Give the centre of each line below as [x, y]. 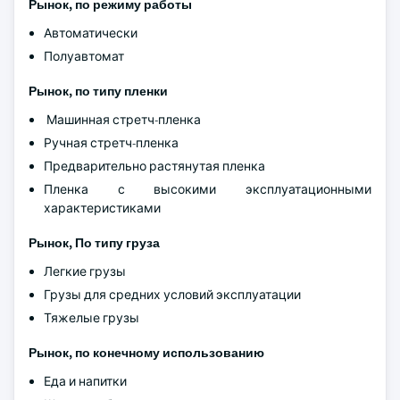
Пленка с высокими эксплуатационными [208, 189]
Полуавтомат [84, 56]
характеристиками [102, 208]
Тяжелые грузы [92, 318]
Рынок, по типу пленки [98, 91]
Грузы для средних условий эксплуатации [172, 295]
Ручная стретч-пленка [111, 143]
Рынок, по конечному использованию [146, 353]
